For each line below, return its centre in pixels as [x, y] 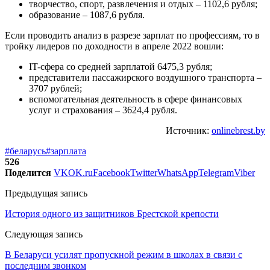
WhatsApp [178, 172]
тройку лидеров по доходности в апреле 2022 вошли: [114, 46]
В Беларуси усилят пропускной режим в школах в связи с [124, 254]
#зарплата [66, 151]
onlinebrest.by [238, 130]
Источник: [189, 130]
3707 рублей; [55, 88]
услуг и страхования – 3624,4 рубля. [103, 110]
